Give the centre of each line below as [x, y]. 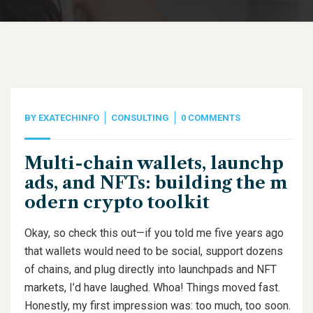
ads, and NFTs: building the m [156, 183]
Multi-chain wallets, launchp [154, 163]
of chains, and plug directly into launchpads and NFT [151, 269]
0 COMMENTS [211, 118]
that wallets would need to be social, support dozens [154, 251]
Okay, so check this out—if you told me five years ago [154, 233]
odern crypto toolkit [117, 202]
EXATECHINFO [69, 118]
